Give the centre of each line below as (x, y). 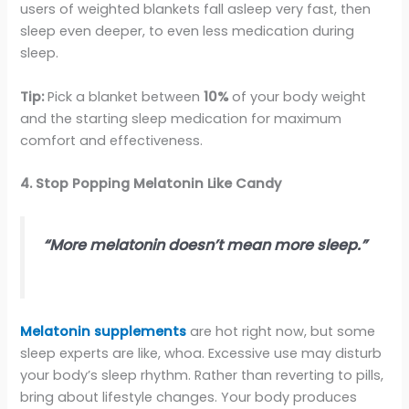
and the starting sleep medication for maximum (181, 118)
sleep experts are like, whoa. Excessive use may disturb (201, 353)
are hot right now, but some (281, 331)
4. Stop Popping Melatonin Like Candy (151, 183)
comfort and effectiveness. (114, 140)
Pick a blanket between (126, 96)
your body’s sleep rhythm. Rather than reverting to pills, (202, 375)
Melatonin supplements (104, 331)
